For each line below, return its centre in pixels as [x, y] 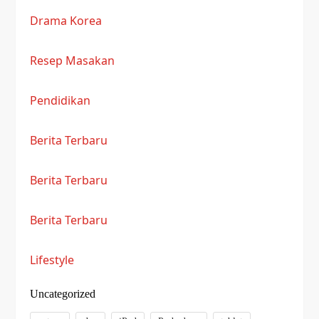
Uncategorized [63, 294]
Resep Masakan [73, 61]
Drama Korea [66, 21]
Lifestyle [52, 260]
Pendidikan [61, 100]
